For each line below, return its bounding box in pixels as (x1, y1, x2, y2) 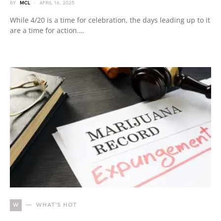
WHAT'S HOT (36, 201, 77, 209)
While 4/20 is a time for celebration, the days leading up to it (10, 15, 210, 25)
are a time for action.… (10, 26, 84, 35)
